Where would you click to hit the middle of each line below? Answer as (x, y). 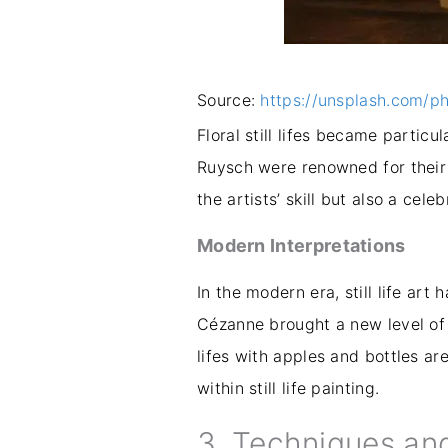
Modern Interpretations (301, 246)
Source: (229, 100)
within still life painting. (288, 388)
